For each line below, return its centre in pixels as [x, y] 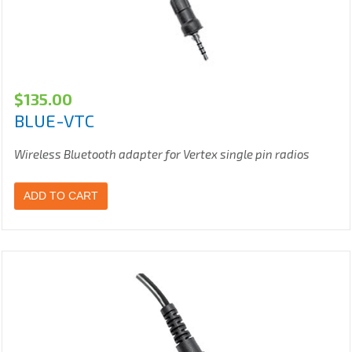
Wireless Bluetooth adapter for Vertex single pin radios [162, 154]
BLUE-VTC [54, 121]
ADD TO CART [61, 196]
